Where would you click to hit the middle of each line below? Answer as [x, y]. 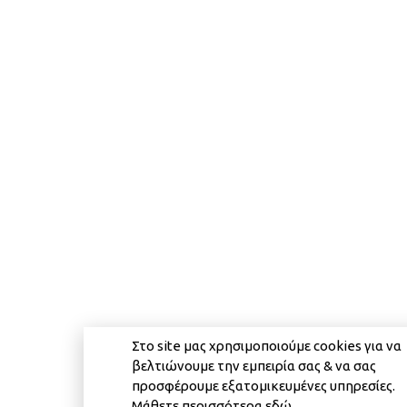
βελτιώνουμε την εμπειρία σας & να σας [253, 365]
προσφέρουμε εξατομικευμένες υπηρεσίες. [263, 385]
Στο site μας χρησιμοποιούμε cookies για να [266, 345]
